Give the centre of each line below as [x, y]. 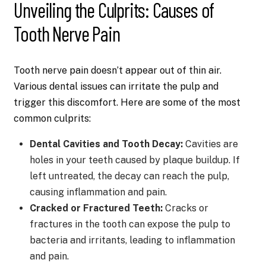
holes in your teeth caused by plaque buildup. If [134, 160]
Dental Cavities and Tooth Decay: [106, 144]
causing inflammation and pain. [98, 192]
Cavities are [210, 144]
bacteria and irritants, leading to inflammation [132, 240]
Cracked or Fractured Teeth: [96, 208]
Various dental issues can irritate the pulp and [116, 87]
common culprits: [53, 119]
